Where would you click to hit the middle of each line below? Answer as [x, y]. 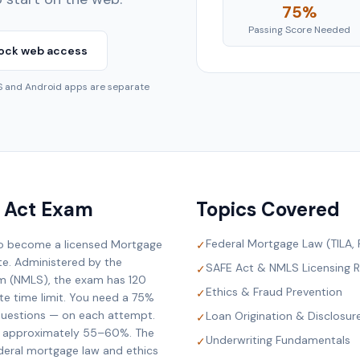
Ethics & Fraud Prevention [274, 292]
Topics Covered [268, 209]
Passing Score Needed [299, 29]
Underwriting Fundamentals [278, 340]
